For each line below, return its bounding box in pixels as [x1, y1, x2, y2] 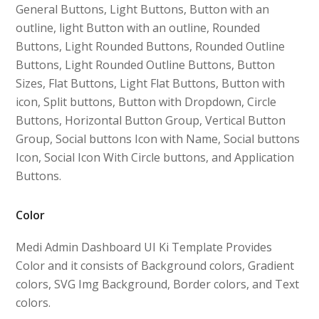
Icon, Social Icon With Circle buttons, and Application [16, 149, 295, 165]
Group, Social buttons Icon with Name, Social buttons [16, 130, 300, 147]
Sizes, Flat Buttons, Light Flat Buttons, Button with [16, 75, 286, 91]
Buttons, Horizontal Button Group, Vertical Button [16, 112, 286, 128]
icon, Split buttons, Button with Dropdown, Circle [16, 93, 277, 110]
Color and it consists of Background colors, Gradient [16, 257, 295, 273]
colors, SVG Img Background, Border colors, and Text [16, 276, 300, 292]
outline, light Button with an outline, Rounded [16, 19, 261, 36]
